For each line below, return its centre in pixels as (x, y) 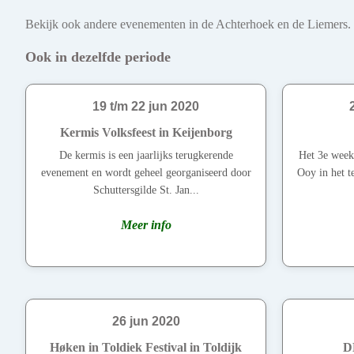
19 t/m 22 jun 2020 (146, 107)
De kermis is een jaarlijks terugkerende (146, 156)
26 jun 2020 (146, 322)
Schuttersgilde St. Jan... (146, 190)
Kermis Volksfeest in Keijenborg (146, 133)
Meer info (146, 225)
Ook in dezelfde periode (98, 57)
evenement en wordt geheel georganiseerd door (146, 173)
